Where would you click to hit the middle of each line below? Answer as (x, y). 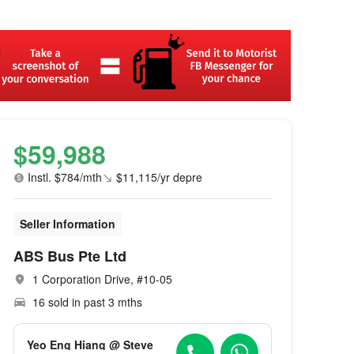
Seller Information (68, 224)
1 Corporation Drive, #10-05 (103, 279)
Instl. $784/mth (65, 177)
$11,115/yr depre (160, 177)
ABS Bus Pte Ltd (70, 256)
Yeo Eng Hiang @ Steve (90, 344)
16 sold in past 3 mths (88, 302)
